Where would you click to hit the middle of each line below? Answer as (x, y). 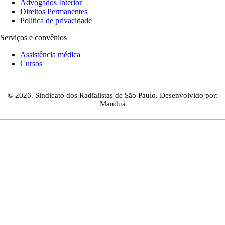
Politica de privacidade (56, 20)
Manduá (113, 104)
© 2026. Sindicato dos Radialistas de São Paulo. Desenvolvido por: (113, 95)
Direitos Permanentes (54, 11)
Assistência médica (50, 54)
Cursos (31, 63)
